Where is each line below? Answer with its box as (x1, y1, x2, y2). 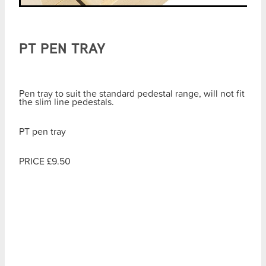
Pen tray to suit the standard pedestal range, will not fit (19, 86, 245, 100)
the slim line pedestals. (19, 94, 114, 108)
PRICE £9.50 (19, 154, 71, 167)
